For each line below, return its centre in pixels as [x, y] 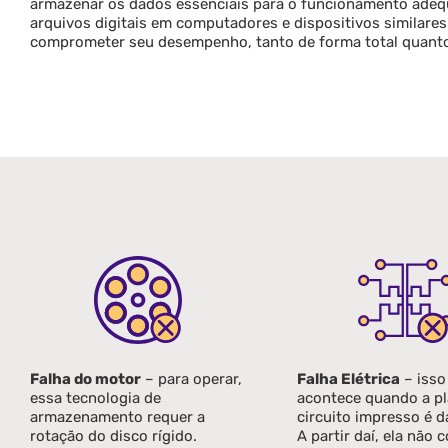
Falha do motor [85, 378]
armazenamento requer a [117, 416]
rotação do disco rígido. [113, 435]
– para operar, [191, 378]
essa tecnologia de [95, 397]
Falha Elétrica [349, 378]
